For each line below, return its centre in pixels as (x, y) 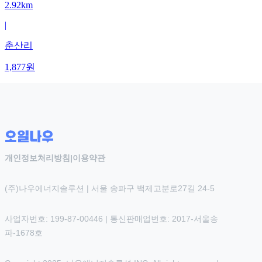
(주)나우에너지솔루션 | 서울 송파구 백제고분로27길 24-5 (110, 189)
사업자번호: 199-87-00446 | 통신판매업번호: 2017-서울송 (111, 219)
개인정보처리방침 (37, 158)
